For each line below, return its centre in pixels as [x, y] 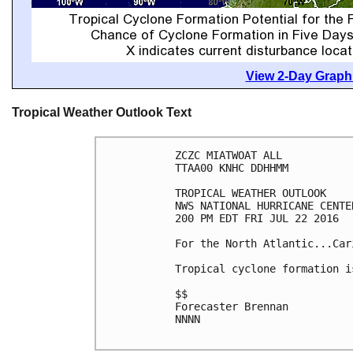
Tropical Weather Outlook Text [102, 112]
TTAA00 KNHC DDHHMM [232, 168]
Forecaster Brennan [232, 307]
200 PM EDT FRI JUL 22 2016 [257, 219]
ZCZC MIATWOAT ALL [229, 156]
